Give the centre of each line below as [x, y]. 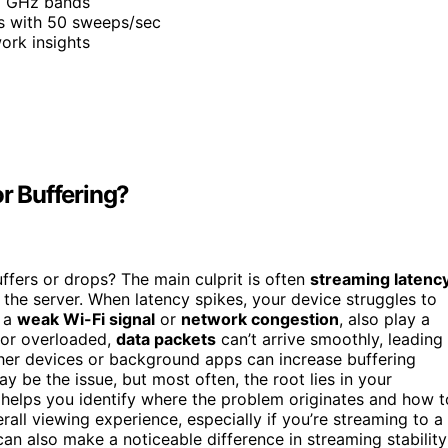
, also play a [384, 319]
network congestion [260, 319]
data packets [166, 339]
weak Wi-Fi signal [86, 319]
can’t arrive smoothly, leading [329, 339]
